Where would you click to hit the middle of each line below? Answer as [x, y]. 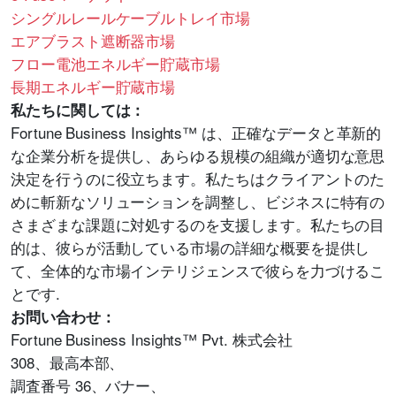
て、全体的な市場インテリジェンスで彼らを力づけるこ [198, 270]
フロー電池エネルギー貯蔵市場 [116, 64]
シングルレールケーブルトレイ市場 [130, 18]
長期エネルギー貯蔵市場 [93, 87]
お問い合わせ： [63, 317]
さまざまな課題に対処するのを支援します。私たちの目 [198, 225]
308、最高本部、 [68, 362]
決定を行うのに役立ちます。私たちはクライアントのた [198, 179]
